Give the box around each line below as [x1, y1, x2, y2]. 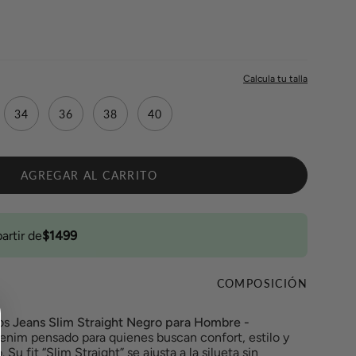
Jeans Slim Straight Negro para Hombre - [13, 315, 250, 330]
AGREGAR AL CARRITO [20, 168, 158, 182]
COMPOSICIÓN [216, 277, 308, 290]
